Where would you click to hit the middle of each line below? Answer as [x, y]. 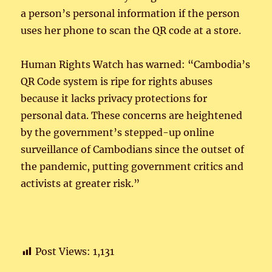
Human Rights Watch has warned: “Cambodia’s [136, 65]
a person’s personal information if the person [131, 14]
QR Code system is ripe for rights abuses [117, 82]
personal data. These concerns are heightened [132, 116]
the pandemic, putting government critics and [132, 167]
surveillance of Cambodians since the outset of [133, 150]
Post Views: [63, 252]
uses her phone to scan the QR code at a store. [131, 31]
